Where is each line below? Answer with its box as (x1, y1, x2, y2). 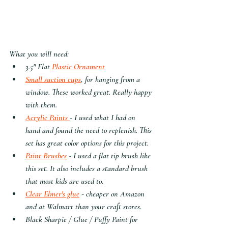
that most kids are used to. (25, 176, 105, 186)
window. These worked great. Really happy (25, 87, 154, 97)
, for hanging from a (81, 74, 142, 84)
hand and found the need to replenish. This (25, 125, 154, 135)
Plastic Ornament (52, 61, 105, 72)
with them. (25, 99, 57, 110)
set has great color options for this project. (25, 137, 149, 148)
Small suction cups (25, 74, 81, 84)
